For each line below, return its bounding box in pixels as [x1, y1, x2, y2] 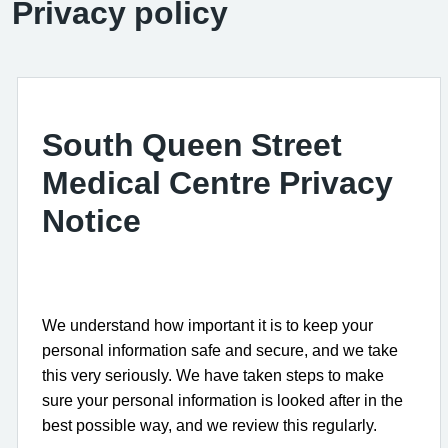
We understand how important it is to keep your [42, 316, 373, 334]
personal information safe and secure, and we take [42, 341, 398, 359]
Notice [42, 204, 141, 237]
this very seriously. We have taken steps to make [42, 366, 384, 384]
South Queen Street [42, 128, 342, 161]
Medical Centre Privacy [42, 166, 393, 199]
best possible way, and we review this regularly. [42, 416, 377, 434]
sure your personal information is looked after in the [42, 391, 403, 409]
